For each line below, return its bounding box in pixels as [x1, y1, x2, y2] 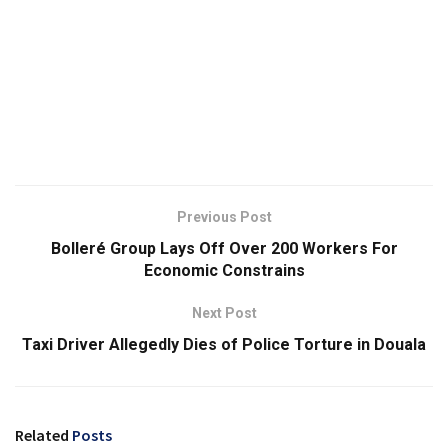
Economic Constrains [143, 261, 305, 281]
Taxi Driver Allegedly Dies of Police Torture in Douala [22, 335, 426, 355]
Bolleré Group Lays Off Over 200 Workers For [50, 239, 398, 259]
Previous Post [176, 209, 272, 226]
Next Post [191, 305, 257, 322]
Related [15, 425, 69, 446]
